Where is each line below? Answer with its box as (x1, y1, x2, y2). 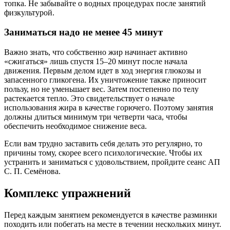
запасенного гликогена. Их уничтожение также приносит (4, 75, 206, 85)
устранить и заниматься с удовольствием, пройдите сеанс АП (4, 158, 220, 167)
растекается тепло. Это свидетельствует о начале (4, 94, 175, 103)
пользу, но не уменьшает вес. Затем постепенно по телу (4, 85, 199, 94)
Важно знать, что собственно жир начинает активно (4, 48, 187, 57)
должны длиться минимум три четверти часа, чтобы (4, 112, 187, 122)
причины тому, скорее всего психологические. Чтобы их (4, 148, 202, 158)
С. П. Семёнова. (4, 167, 61, 176)
